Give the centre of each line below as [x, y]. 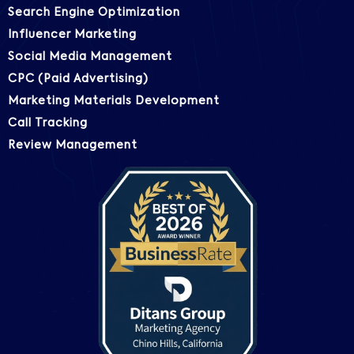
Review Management [73, 145]
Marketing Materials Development [114, 101]
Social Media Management [90, 56]
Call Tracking [48, 123]
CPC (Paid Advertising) [78, 79]
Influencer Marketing [72, 34]
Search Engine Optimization [94, 12]
